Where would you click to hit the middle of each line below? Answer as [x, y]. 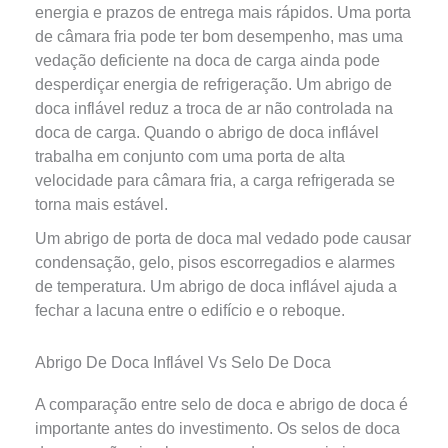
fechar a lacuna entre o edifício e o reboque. [189, 310]
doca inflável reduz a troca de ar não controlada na [213, 108]
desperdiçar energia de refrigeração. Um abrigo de [213, 84]
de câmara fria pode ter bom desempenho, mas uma [218, 36]
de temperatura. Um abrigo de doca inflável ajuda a [215, 286]
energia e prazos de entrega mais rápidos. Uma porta [222, 12]
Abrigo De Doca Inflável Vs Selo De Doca [182, 362]
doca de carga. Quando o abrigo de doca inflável [206, 132]
